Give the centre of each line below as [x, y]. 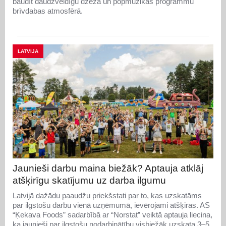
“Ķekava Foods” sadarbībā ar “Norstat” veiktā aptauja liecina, [112, 215]
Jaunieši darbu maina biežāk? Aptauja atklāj [108, 168]
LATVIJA [28, 51]
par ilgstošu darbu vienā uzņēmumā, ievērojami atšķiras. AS [111, 205]
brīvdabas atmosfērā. [48, 11]
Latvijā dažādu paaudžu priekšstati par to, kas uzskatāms [107, 196]
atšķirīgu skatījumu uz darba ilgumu [89, 181]
